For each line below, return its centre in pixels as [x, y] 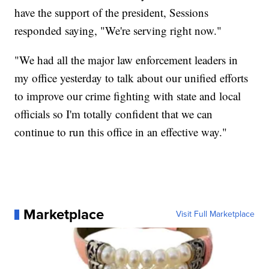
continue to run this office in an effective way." [121, 132]
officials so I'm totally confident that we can [114, 114]
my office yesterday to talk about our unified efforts [131, 78]
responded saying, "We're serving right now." [118, 31]
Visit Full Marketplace [215, 214]
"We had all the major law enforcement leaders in [126, 60]
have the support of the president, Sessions [112, 13]
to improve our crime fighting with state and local [128, 96]
